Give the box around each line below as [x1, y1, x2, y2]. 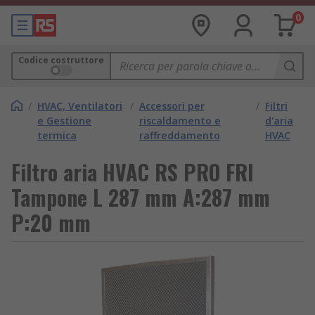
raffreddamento [139, 129, 220, 142]
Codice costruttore [18, 54, 104, 66]
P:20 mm [11, 207, 91, 238]
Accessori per [139, 99, 205, 112]
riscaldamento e [139, 114, 221, 127]
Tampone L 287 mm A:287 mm [11, 181, 270, 213]
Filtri [264, 99, 288, 112]
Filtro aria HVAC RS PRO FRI [11, 156, 254, 188]
